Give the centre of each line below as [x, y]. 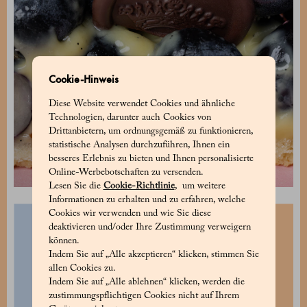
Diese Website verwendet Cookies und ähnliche [142, 104]
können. [64, 241]
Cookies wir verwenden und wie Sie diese [130, 213]
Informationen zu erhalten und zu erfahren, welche [147, 200]
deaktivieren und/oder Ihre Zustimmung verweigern [149, 227]
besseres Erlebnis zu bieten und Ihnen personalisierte [151, 159]
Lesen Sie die [76, 186]
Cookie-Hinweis [83, 79]
